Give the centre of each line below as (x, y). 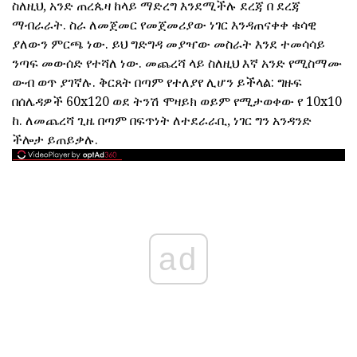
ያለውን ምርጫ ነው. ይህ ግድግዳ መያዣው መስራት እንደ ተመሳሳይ (169, 44)
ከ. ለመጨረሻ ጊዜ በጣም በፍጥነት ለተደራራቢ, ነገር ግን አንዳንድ (162, 120)
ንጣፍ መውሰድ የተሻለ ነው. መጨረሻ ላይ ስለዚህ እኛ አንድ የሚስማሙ (177, 63)
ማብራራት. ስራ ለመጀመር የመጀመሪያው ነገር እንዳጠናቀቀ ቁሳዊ (164, 25)
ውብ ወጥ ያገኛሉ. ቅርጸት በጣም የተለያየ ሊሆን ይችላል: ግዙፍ (157, 82)
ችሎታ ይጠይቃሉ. (55, 139)
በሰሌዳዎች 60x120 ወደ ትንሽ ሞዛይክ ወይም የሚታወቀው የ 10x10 (177, 101)
